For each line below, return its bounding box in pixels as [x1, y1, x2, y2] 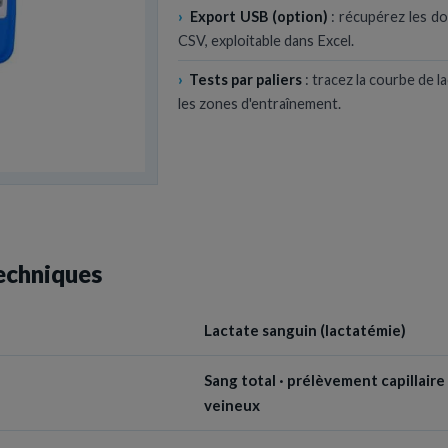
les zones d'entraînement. [177, 94, 341, 112]
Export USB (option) [190, 7, 328, 25]
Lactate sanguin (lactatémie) [203, 320, 406, 339]
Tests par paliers [188, 70, 302, 88]
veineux [203, 395, 260, 414]
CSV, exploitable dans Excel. [177, 31, 354, 49]
